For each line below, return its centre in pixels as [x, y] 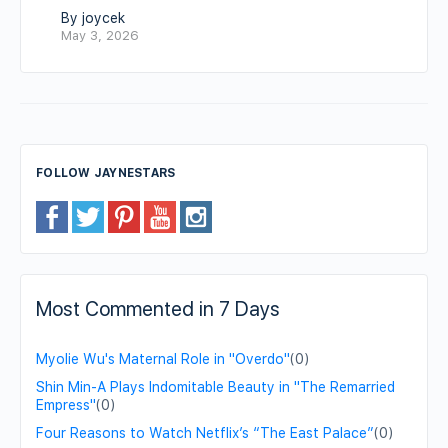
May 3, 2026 [100, 36]
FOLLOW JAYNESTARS [106, 173]
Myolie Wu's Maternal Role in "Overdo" [163, 359]
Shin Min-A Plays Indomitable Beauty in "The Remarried [215, 387]
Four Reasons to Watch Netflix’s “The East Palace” [205, 433]
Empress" [66, 405]
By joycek [93, 18]
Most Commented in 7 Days [158, 309]
